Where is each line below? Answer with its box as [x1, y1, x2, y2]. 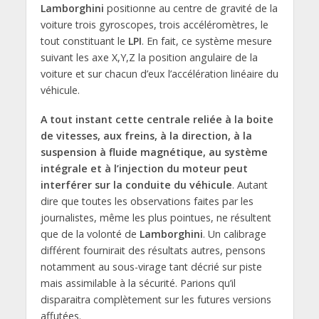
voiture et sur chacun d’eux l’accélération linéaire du [40, 66, 278, 80]
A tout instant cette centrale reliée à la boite [40, 112, 273, 126]
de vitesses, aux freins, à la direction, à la [40, 128, 252, 142]
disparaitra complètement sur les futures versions [40, 292, 271, 306]
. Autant [231, 177, 268, 192]
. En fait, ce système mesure [141, 33, 272, 48]
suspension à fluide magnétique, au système [40, 145, 268, 159]
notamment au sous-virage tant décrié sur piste [40, 259, 262, 273]
